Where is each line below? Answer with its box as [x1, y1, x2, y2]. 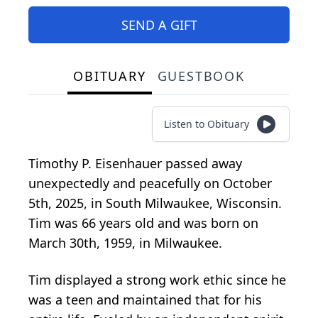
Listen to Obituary [164, 116, 249, 131]
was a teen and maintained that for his [28, 290, 262, 308]
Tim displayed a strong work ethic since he [28, 270, 286, 288]
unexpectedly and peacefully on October [28, 174, 272, 192]
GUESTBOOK [157, 67, 245, 84]
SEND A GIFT [121, 16, 197, 33]
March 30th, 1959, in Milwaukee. [28, 234, 222, 251]
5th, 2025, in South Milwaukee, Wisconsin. [28, 194, 282, 212]
